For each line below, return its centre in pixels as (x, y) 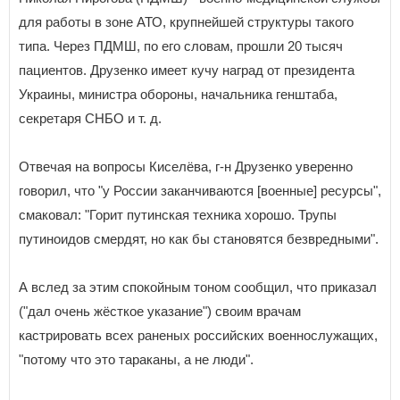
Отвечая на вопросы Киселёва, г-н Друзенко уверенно (186, 166)
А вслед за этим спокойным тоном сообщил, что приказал (198, 287)
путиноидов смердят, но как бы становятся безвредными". (199, 238)
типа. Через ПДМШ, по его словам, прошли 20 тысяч (181, 46)
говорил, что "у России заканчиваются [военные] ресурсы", (200, 190)
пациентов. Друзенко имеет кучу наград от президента (187, 70)
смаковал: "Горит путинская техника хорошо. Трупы (178, 214)
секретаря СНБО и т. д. (90, 118)
